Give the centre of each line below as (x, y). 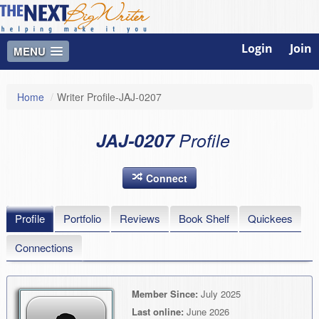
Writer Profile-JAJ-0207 (109, 97)
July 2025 (219, 294)
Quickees (270, 219)
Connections (44, 248)
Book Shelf (204, 219)
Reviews (140, 219)
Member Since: (165, 294)
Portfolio (82, 219)
